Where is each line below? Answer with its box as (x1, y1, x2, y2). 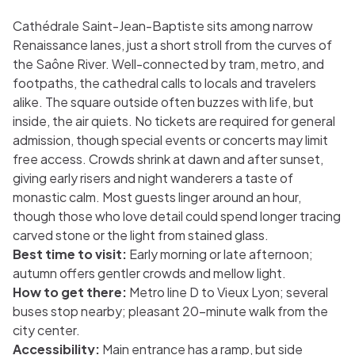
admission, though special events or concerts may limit (13, 132, 328, 148)
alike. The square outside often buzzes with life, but (13, 94, 314, 110)
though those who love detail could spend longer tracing (13, 208, 341, 224)
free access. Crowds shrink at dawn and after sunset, (13, 151, 323, 167)
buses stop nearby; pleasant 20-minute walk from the (13, 303, 328, 319)
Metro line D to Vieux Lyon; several (127, 284, 328, 300)
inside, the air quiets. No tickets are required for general (13, 113, 335, 129)
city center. (13, 322, 80, 338)
